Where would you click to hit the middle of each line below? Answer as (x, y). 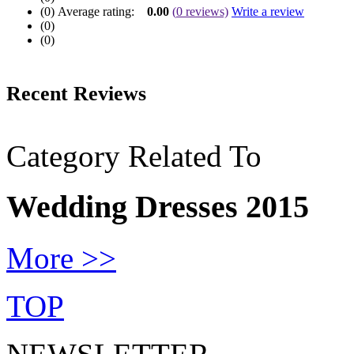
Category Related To (134, 156)
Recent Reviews (76, 93)
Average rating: (99, 11)
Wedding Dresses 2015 (158, 207)
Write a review (268, 11)
